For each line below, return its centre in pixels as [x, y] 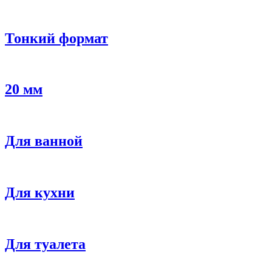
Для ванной [44, 141]
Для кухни [40, 192]
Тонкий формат [56, 38]
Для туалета [45, 244]
